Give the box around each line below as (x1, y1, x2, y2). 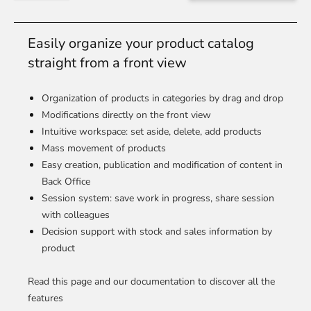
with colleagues (42, 208, 110, 221)
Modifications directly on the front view (42, 108, 211, 121)
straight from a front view (28, 53, 187, 72)
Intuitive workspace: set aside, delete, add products (42, 125, 262, 138)
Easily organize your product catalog (28, 34, 254, 53)
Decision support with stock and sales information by (42, 225, 272, 238)
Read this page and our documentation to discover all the (28, 275, 275, 288)
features (28, 292, 63, 305)
